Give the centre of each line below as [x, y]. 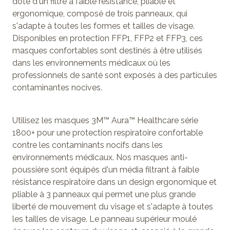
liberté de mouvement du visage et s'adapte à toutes [113, 206]
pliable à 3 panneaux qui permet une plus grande [104, 194]
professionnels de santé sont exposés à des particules [115, 75]
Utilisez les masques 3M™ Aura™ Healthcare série [105, 120]
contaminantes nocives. [57, 87]
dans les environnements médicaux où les [91, 63]
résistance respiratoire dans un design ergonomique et [114, 182]
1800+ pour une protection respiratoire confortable [108, 132]
